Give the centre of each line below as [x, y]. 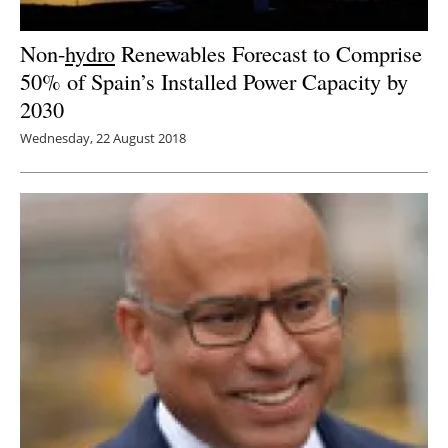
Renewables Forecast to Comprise [268, 52]
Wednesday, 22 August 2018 [103, 137]
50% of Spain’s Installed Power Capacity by [214, 80]
